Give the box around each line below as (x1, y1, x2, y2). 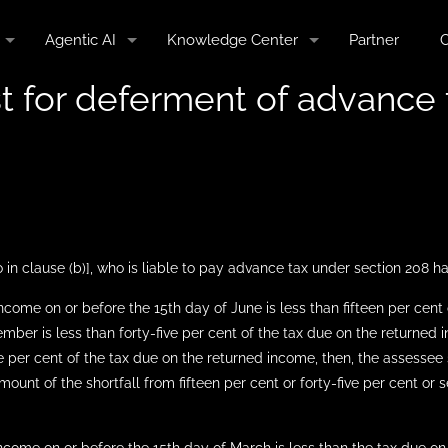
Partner (349, 31, 399, 49)
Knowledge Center (167, 31, 298, 49)
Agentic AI (45, 31, 116, 49)
